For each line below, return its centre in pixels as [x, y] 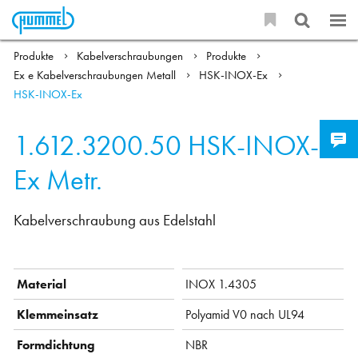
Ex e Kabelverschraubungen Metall [97, 76]
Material [42, 284]
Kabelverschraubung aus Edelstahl [115, 221]
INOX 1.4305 [221, 284]
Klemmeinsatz [58, 314]
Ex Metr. [58, 179]
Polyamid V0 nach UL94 [245, 314]
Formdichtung [56, 344]
